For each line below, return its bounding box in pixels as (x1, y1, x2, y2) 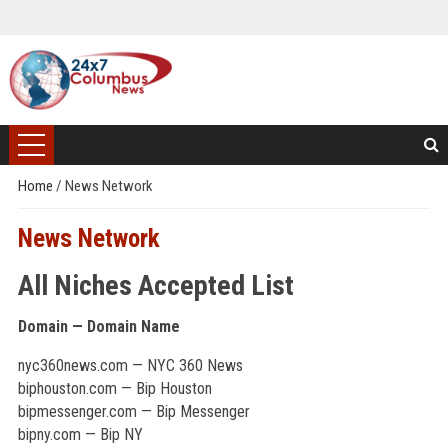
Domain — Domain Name (17, 317, 180, 336)
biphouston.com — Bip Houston (17, 379, 212, 398)
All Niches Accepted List (17, 269, 294, 302)
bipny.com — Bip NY (17, 425, 143, 444)
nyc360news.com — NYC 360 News (17, 356, 243, 375)
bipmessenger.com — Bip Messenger (17, 402, 250, 421)
